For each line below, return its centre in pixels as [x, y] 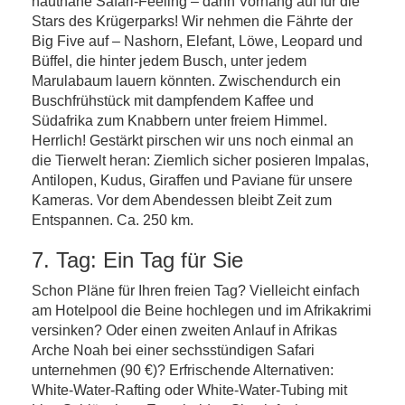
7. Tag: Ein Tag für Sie [137, 260]
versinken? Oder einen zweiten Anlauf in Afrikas [184, 330]
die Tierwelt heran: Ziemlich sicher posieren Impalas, [200, 160]
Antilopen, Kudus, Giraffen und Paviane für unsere [192, 180]
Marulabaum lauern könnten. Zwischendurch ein [186, 81]
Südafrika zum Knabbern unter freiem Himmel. [179, 121]
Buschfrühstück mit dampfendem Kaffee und [173, 101]
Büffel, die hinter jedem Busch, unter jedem [169, 61]
